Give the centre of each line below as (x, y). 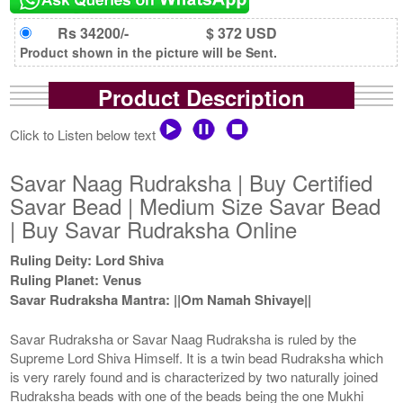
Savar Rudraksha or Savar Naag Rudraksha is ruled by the (184, 338)
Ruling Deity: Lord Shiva (87, 260)
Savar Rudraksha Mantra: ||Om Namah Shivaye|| (161, 299)
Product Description (201, 97)
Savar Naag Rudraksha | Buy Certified (192, 182)
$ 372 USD (242, 32)
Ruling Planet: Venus (76, 279)
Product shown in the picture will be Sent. (149, 52)
